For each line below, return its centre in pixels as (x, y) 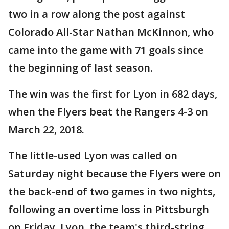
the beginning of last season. (81, 68)
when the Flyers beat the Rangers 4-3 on (108, 112)
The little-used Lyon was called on (93, 156)
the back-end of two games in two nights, (112, 192)
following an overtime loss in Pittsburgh (109, 210)
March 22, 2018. (46, 130)
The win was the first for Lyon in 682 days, (113, 94)
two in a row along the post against (97, 14)
